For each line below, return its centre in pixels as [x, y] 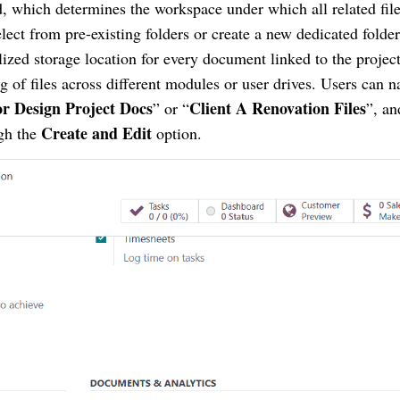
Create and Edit [96, 133]
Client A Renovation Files [278, 108]
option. [179, 133]
